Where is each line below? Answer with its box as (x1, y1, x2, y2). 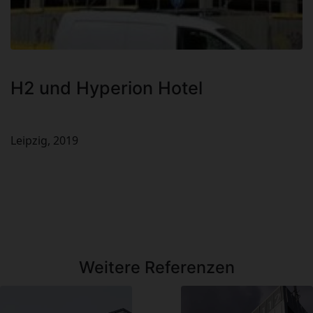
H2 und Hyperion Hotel (10, 78, 203, 99)
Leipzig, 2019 (10, 133, 78, 149)
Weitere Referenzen (78, 257, 235, 278)
